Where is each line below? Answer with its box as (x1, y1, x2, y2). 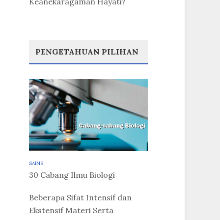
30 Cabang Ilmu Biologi (28, 169, 115, 180)
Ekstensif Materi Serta (28, 205, 113, 215)
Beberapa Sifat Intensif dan (28, 192, 132, 202)
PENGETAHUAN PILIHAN (35, 47, 138, 57)
